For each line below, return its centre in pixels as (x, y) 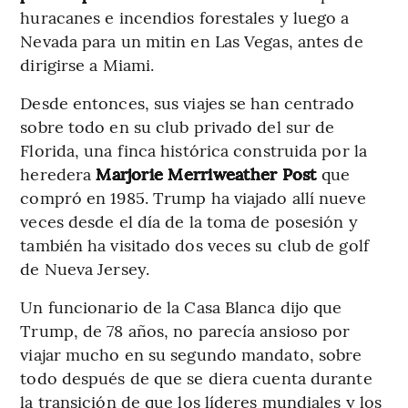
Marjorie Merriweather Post (206, 173)
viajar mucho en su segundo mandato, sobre (191, 353)
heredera (58, 173)
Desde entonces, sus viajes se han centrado (188, 102)
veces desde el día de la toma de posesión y (189, 220)
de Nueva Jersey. (85, 268)
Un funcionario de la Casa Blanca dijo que (181, 306)
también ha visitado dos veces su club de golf (194, 244)
